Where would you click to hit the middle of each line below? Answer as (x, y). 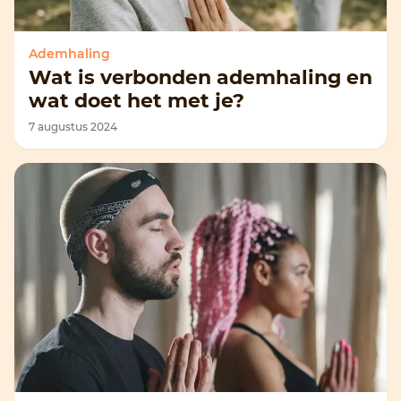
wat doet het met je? (137, 101)
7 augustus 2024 (73, 127)
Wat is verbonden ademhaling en (200, 77)
